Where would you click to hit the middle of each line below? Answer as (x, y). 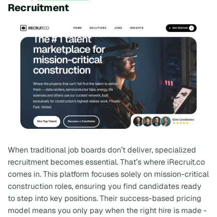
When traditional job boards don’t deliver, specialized (102, 150)
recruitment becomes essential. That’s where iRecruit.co (106, 162)
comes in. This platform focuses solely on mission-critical (108, 174)
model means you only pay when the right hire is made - (107, 211)
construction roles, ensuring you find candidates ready (105, 186)
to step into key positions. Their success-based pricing (105, 199)
